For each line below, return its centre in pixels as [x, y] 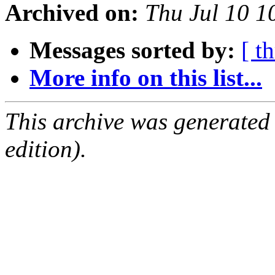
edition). [46, 149]
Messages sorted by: [132, 50]
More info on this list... [146, 78]
